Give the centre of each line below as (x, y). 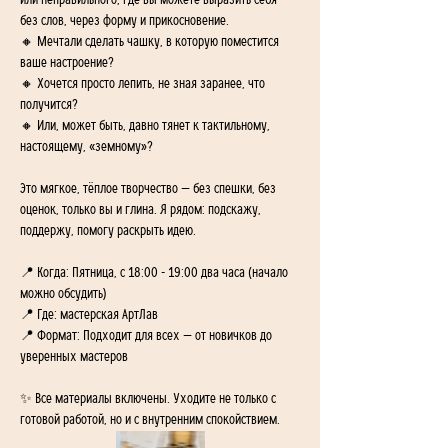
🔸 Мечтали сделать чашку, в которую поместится (151, 42)
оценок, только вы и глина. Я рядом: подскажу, (142, 210)
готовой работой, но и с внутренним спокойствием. (150, 420)
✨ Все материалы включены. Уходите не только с (149, 399)
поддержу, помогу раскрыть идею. (108, 231)
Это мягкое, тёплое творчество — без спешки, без (149, 189)
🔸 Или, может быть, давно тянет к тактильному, (146, 126)
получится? (50, 105)
